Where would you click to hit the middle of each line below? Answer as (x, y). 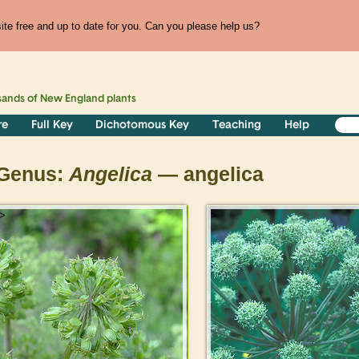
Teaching (237, 126)
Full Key (52, 126)
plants (121, 99)
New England (73, 99)
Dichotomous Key (143, 126)
